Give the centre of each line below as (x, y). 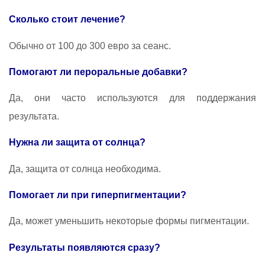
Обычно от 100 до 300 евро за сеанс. (90, 46)
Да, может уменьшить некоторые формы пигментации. (129, 221)
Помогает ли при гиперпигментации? (98, 195)
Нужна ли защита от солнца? (77, 143)
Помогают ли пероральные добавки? (98, 72)
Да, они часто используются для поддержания (132, 98)
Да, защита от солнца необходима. (85, 169)
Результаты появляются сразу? (85, 247)
